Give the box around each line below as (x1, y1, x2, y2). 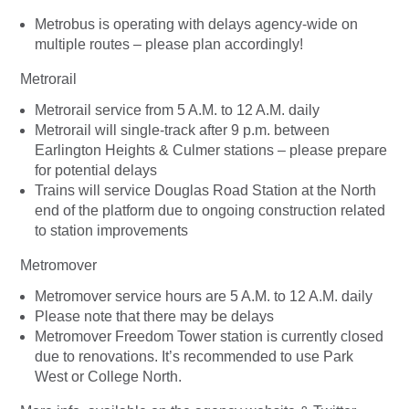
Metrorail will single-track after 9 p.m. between (35, 121, 330, 138)
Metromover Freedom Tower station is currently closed (35, 328, 383, 344)
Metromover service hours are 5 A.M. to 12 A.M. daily (35, 288, 372, 304)
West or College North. (35, 368, 182, 384)
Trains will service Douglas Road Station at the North (35, 182, 376, 198)
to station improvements (35, 222, 188, 238)
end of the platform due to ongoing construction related (35, 202, 385, 218)
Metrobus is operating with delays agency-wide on (35, 16, 358, 32)
